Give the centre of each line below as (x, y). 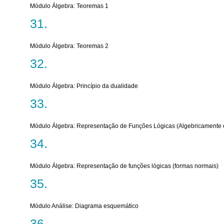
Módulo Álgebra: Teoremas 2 (69, 46)
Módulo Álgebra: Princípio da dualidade (84, 86)
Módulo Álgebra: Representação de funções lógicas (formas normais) (124, 166)
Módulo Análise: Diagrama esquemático (84, 206)
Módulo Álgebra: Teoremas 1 (69, 6)
